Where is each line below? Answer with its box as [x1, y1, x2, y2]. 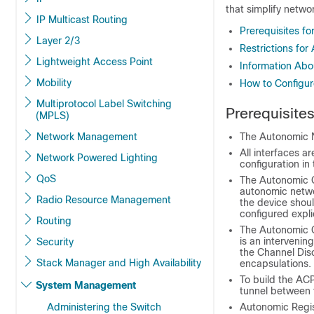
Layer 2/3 [36, 35, 80, 46]
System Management [36, 280, 136, 291]
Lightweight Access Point [36, 56, 153, 67]
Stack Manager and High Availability [36, 257, 201, 268]
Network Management [36, 131, 137, 142]
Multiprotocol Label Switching [36, 98, 127, 109]
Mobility [36, 77, 71, 88]
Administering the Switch [47, 301, 161, 313]
